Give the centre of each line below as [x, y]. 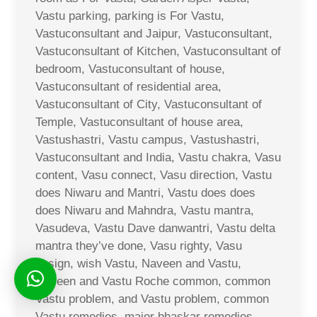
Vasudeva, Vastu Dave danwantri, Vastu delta [155, 228]
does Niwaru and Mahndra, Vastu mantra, [145, 210]
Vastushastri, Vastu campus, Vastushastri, [148, 139]
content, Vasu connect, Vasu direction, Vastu [154, 175]
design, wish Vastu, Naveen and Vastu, [138, 263]
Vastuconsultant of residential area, [128, 86]
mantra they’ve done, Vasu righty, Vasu [139, 246]
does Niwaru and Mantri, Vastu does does [145, 192]
